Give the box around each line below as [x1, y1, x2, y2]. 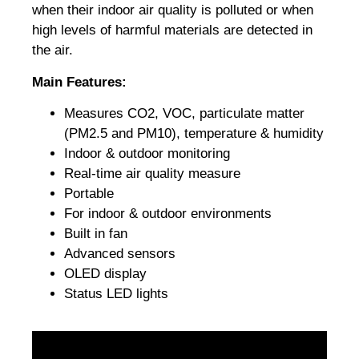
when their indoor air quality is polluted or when [32, 2, 313, 18]
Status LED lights [64, 286, 168, 302]
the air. [32, 42, 73, 58]
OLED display [64, 266, 147, 282]
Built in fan [64, 226, 127, 242]
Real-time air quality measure [64, 166, 240, 182]
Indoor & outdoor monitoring [64, 146, 230, 162]
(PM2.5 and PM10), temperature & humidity [64, 126, 324, 142]
